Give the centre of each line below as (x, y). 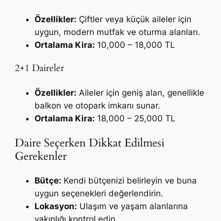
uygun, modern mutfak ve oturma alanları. (118, 32)
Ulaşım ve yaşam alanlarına (133, 206)
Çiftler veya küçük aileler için (134, 19)
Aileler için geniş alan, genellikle (141, 93)
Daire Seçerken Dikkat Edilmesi (90, 143)
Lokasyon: (56, 206)
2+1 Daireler (40, 69)
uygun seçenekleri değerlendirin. (99, 194)
